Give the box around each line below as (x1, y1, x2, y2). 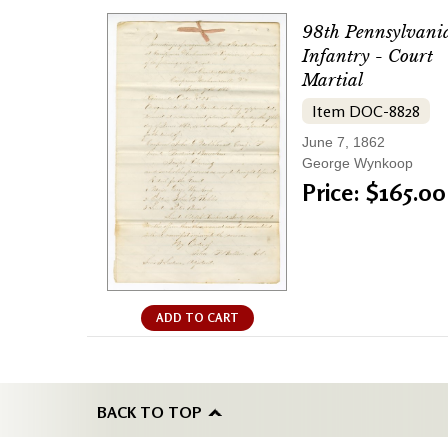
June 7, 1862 (302, 134, 385, 151)
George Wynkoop (302, 155, 413, 172)
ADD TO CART (155, 309, 239, 325)
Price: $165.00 (302, 178, 446, 208)
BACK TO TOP (97, 401, 202, 422)
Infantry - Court (302, 46, 433, 68)
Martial (302, 70, 363, 92)
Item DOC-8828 (312, 101, 420, 122)
